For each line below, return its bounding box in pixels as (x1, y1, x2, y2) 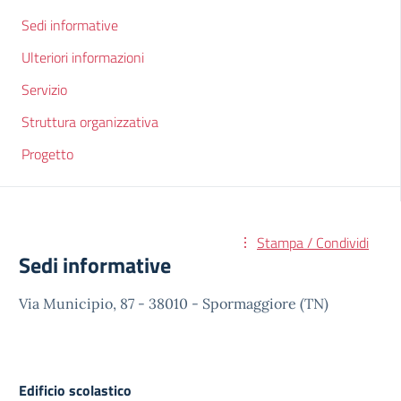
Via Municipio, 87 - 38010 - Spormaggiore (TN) (19, 294, 328, 312)
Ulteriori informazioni (21, 47, 144, 68)
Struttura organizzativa (21, 111, 158, 132)
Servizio (21, 79, 67, 100)
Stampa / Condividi (257, 232, 369, 253)
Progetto (21, 143, 73, 165)
